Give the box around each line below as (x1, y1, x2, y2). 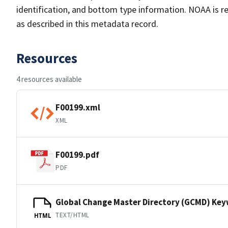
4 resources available (16, 74, 82, 84)
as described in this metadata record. (16, 18, 158, 30)
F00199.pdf (55, 149, 99, 160)
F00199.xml (55, 101, 100, 113)
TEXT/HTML (55, 210, 90, 219)
